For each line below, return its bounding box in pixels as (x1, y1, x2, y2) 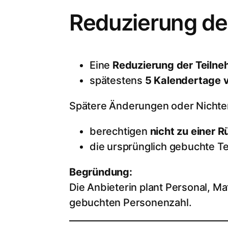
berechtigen (90, 125, 150, 138)
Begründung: (69, 166, 132, 179)
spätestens (90, 74, 145, 87)
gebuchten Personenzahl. (69, 196, 192, 209)
